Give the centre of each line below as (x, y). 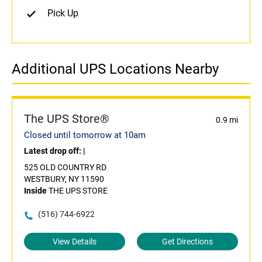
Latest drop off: (54, 151)
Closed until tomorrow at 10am (85, 135)
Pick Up (63, 13)
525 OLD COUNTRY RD (65, 168)
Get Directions (187, 242)
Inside (35, 191)
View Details (75, 242)
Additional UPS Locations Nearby (115, 69)
